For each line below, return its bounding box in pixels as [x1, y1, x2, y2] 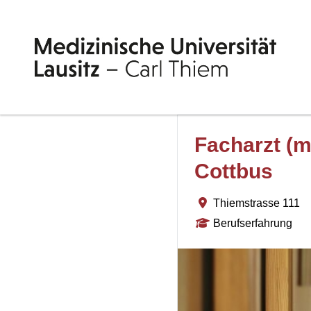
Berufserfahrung [213, 217, 292, 229]
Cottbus [194, 160, 273, 183]
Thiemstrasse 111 [213, 197, 300, 209]
